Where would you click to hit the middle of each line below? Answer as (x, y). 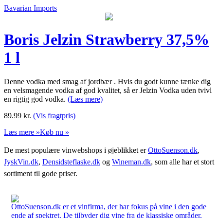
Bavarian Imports (30, 8)
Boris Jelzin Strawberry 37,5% (107, 40)
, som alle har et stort (182, 162)
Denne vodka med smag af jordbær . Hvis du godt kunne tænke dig (107, 81)
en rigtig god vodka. (36, 99)
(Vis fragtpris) (54, 115)
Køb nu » (54, 132)
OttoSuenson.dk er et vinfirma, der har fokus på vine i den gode (109, 206)
